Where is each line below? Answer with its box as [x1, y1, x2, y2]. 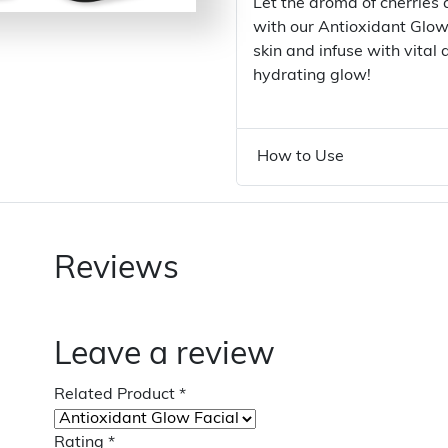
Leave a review [54, 340, 275, 372]
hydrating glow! [253, 68, 371, 84]
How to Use [257, 149, 344, 165]
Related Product [54, 387, 179, 403]
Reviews [54, 254, 179, 286]
